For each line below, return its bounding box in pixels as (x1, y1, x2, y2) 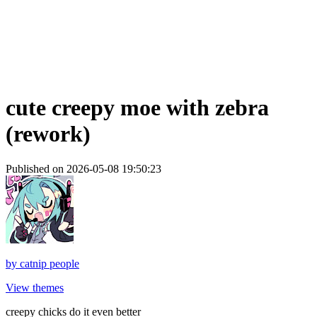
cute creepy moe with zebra (6, 95, 269, 121)
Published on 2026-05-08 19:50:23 (6, 162, 161, 175)
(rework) (6, 121, 91, 147)
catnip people (20, 257, 79, 270)
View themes (6, 281, 64, 294)
